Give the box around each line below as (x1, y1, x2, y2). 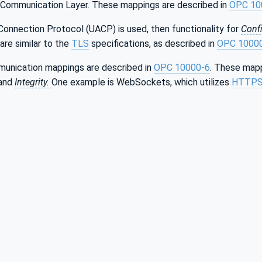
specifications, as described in (89, 37, 217, 49)
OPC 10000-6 (154, 61, 210, 73)
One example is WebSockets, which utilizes (51, 76, 232, 88)
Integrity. (15, 76, 51, 88)
